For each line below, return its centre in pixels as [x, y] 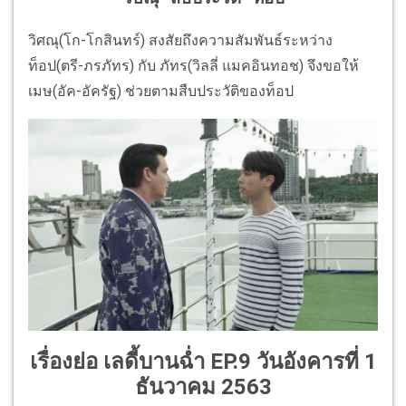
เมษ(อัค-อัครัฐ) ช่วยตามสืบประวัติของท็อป [161, 91]
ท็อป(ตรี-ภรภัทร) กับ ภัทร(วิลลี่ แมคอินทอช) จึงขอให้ [193, 65]
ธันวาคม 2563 [203, 387]
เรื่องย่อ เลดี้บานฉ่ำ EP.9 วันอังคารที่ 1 [203, 361]
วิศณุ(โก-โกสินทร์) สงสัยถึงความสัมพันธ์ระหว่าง [180, 40]
